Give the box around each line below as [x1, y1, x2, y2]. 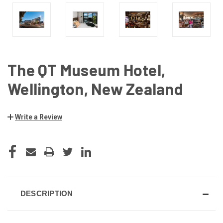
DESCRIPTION [20, 189, 73, 198]
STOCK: [7, 147, 29, 156]
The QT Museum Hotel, [7, 60, 165, 80]
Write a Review [15, 112, 62, 121]
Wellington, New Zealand [7, 79, 183, 99]
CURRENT [7, 137, 36, 145]
